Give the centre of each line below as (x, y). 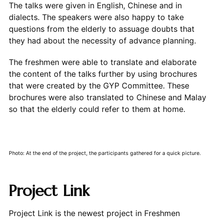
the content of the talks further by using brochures (103, 74)
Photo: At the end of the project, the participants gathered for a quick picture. (105, 153)
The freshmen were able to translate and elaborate (102, 62)
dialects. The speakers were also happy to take (96, 17)
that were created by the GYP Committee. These (99, 85)
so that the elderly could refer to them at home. (98, 109)
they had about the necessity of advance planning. (103, 40)
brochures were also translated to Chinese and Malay (107, 97)
